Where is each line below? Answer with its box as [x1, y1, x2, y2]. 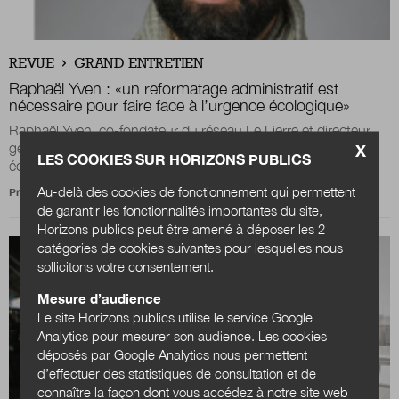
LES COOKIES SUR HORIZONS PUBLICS [37, 150, 312, 167]
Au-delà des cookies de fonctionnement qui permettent [37, 183, 356, 199]
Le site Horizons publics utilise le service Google [37, 308, 313, 325]
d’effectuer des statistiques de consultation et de [37, 364, 317, 381]
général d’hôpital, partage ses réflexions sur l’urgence [9, 139, 332, 156]
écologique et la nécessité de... [9, 157, 195, 174]
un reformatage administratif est [122, 78, 338, 98]
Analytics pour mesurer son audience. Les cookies [37, 327, 328, 344]
